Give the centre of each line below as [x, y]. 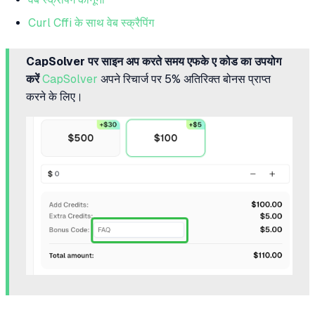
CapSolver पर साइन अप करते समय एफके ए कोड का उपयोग [154, 61]
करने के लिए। [54, 96]
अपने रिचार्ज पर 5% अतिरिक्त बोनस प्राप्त [184, 79]
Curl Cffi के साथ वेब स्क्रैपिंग [91, 22]
